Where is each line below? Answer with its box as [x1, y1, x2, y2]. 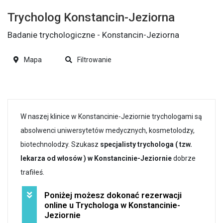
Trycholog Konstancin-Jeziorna [7, 10, 175, 24]
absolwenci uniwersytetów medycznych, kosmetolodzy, [20, 126, 195, 135]
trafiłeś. [20, 168, 44, 177]
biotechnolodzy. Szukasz [20, 140, 100, 149]
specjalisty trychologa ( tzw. [100, 140, 192, 149]
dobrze [172, 154, 196, 163]
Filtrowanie [75, 56, 111, 64]
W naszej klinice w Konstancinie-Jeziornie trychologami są [20, 112, 202, 121]
